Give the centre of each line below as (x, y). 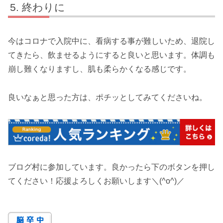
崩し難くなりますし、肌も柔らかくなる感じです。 (100, 69)
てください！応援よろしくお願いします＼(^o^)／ (96, 181)
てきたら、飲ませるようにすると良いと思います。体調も (111, 55)
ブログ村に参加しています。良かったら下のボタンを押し (111, 167)
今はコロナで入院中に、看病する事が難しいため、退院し (111, 41)
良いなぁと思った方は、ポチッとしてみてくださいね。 (108, 98)
